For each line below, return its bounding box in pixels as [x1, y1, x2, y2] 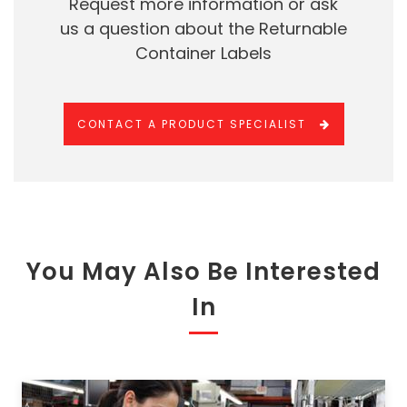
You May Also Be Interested [26, 255, 381, 288]
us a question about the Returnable [60, 17, 347, 40]
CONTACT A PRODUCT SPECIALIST [76, 116, 306, 132]
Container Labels [135, 42, 272, 65]
